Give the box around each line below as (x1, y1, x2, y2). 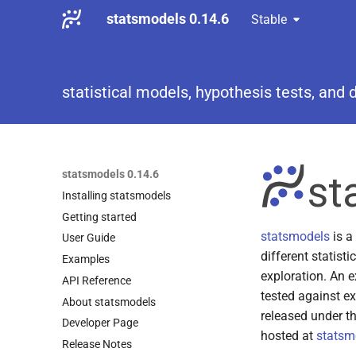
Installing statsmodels (62, 188, 171, 202)
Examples (62, 253, 110, 265)
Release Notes (62, 338, 132, 350)
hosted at (261, 328, 316, 344)
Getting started (62, 210, 137, 223)
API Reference (62, 273, 131, 287)
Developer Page (62, 316, 138, 330)
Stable (251, 12, 287, 27)
